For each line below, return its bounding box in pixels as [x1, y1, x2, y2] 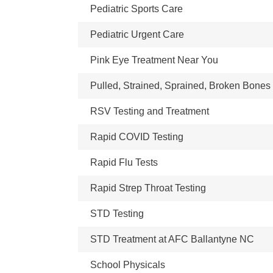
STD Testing [90, 208, 144, 219]
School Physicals [90, 260, 165, 270]
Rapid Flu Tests [90, 157, 158, 168]
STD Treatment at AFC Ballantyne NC [90, 234, 254, 244]
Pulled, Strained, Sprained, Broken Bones [90, 80, 271, 91]
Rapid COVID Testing [90, 132, 183, 142]
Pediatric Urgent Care [90, 29, 184, 40]
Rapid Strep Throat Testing [90, 183, 206, 193]
